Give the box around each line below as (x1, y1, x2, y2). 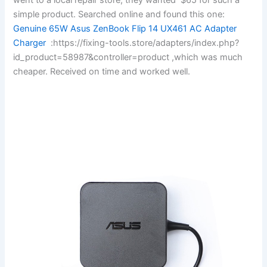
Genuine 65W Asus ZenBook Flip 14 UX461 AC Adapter (13, 23, 237, 34)
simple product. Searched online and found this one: (13, 8, 225, 20)
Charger (13, 37, 46, 48)
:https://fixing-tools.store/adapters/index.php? (46, 37, 240, 48)
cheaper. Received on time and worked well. (13, 66, 191, 77)
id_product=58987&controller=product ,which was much (13, 51, 243, 63)
